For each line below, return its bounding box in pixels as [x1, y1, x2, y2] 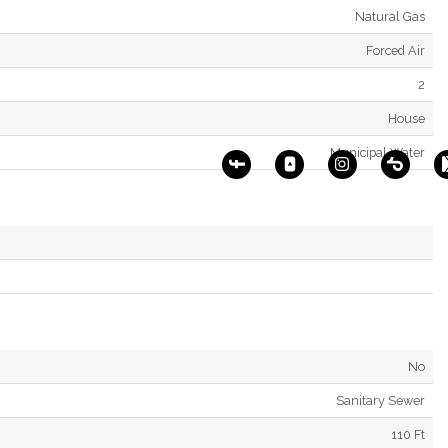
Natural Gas [355, 8, 425, 24]
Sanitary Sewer [336, 392, 425, 408]
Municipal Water [330, 144, 425, 160]
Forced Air [366, 42, 425, 58]
